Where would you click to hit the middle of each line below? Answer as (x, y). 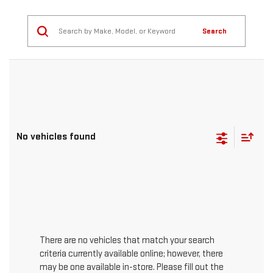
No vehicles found (56, 137)
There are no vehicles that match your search (127, 241)
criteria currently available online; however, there (131, 254)
